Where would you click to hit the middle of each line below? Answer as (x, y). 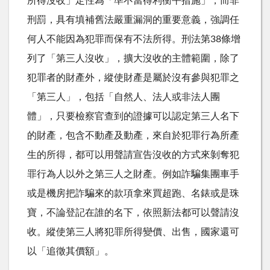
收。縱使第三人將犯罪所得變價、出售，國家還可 (133, 232)
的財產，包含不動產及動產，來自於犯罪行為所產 (133, 135)
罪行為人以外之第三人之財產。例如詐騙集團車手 (133, 174)
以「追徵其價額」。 (71, 251)
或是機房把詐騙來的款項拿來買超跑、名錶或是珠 (133, 193)
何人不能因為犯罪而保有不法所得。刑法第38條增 (134, 39)
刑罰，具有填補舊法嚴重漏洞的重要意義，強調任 (133, 20)
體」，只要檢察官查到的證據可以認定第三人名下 (133, 116)
